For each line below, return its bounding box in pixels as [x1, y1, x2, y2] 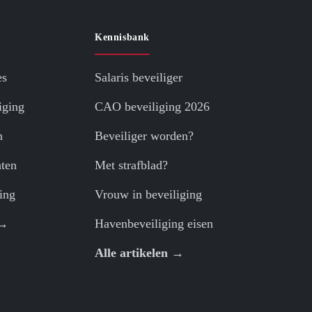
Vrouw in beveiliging [95, 187, 202, 202]
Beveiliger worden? [95, 129, 194, 143]
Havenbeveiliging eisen [95, 217, 213, 231]
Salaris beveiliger [95, 70, 182, 85]
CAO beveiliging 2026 [95, 100, 210, 114]
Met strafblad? [95, 158, 168, 173]
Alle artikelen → [95, 246, 184, 260]
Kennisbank [95, 32, 150, 43]
